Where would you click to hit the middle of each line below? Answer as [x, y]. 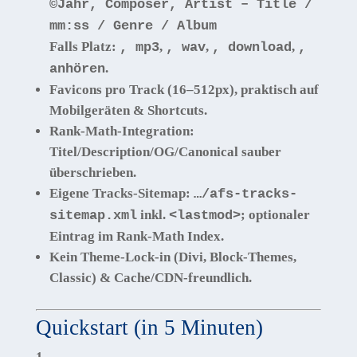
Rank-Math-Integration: [122, 131]
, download [251, 47]
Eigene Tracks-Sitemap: [120, 193]
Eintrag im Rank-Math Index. [136, 236]
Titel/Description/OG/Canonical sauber [165, 152]
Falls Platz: [84, 47]
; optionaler [275, 215]
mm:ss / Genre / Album [133, 26]
